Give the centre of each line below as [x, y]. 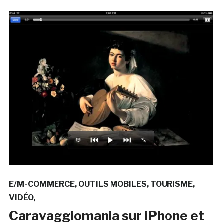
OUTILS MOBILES [112, 184]
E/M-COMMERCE [42, 184]
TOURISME [171, 184]
